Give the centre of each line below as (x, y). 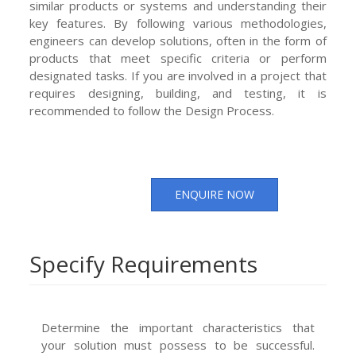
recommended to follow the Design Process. (152, 110)
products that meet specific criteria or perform (178, 58)
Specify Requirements (144, 263)
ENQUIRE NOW (215, 194)
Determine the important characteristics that (178, 327)
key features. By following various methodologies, (178, 23)
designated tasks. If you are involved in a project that (178, 75)
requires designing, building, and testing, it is (178, 93)
